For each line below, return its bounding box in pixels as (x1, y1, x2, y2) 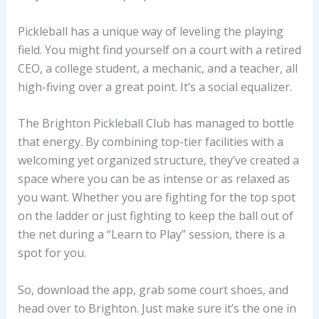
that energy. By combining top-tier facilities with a (17, 134, 283, 150)
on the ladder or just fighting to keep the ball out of (17, 208, 293, 224)
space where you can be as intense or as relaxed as (17, 171, 290, 187)
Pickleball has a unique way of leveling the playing (17, 23, 283, 39)
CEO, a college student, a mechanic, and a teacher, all (17, 60, 298, 76)
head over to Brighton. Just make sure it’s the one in (17, 300, 296, 316)
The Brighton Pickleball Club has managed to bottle (17, 115, 294, 132)
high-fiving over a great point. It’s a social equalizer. (17, 78, 292, 95)
